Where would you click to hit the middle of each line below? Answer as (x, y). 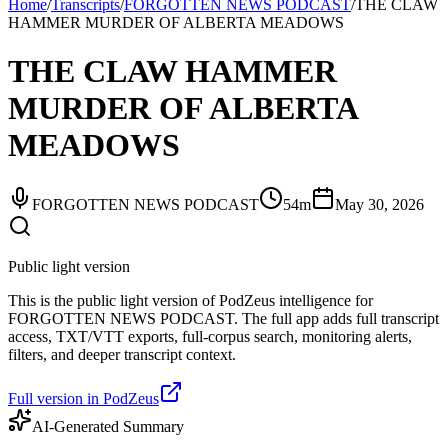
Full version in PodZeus (83, 398)
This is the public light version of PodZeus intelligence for (190, 300)
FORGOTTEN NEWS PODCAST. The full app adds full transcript (223, 318)
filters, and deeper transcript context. (122, 354)
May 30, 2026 (379, 204)
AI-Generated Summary (108, 426)
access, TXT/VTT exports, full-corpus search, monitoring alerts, (210, 336)
